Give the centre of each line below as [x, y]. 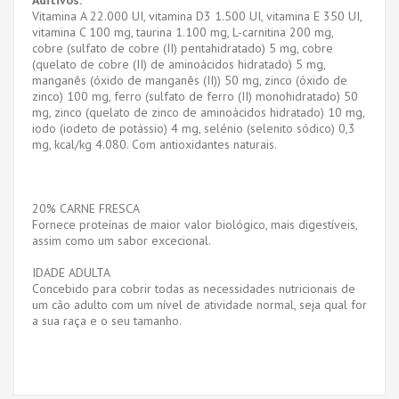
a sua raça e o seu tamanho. [107, 320]
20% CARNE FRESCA [86, 208]
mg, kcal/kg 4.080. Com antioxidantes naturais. [155, 144]
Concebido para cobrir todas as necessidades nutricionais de [194, 288]
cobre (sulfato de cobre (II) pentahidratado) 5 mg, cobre [183, 48]
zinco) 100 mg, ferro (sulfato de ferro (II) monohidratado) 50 [195, 96]
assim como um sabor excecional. [122, 240]
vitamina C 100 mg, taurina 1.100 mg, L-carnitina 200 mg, [183, 32]
